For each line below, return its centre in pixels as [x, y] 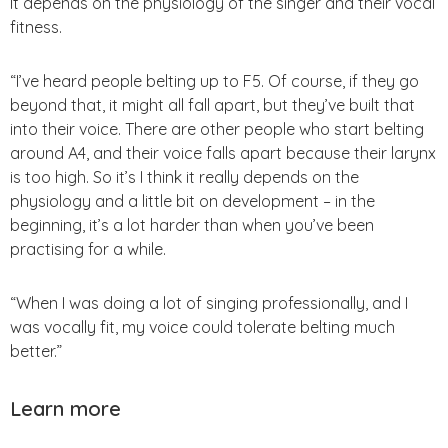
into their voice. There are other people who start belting [217, 128]
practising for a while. [88, 248]
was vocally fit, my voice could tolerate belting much [202, 326]
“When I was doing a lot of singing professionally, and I [209, 302]
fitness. [36, 26]
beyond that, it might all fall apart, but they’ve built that [212, 104]
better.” [36, 350]
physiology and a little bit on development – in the [192, 200]
